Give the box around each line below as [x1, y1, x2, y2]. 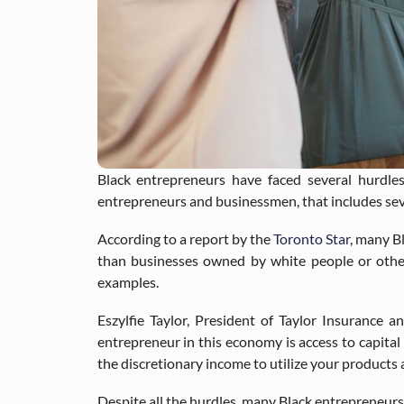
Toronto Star [272, 229, 350, 247]
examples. [96, 272, 159, 290]
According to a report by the [96, 229, 273, 247]
